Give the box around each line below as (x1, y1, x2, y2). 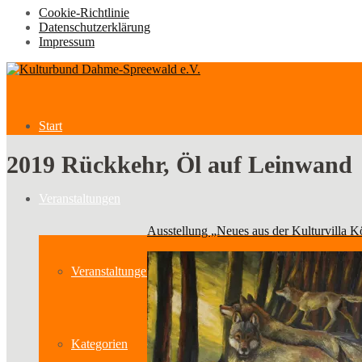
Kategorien (71, 336, 128, 351)
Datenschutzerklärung (39, 19, 150, 34)
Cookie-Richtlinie (39, 5, 129, 19)
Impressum (39, 34, 95, 48)
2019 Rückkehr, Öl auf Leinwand (6, 150, 352, 178)
